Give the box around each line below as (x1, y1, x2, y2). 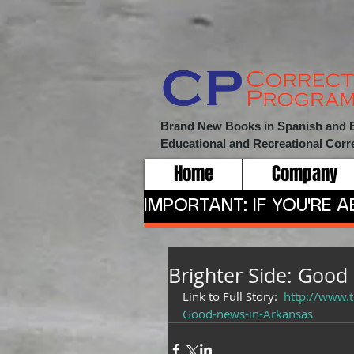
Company (271, 160, 338, 187)
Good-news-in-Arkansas (183, 306, 313, 322)
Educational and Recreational (160, 137, 326, 150)
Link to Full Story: (183, 288, 284, 304)
